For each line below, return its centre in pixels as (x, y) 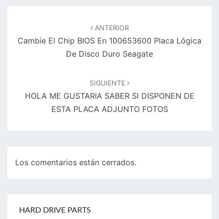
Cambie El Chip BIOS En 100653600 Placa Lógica (109, 41)
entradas (27, 37)
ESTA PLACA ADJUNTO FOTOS (109, 109)
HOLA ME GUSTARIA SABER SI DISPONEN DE (109, 96)
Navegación (34, 12)
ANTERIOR (111, 28)
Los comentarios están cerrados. (76, 163)
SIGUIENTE (108, 83)
